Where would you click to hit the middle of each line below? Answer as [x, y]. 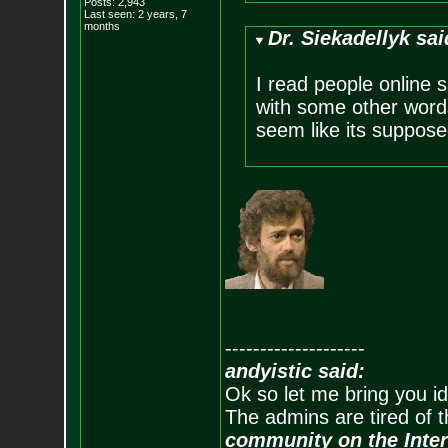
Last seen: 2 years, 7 [135, 14]
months [101, 26]
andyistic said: [294, 371]
